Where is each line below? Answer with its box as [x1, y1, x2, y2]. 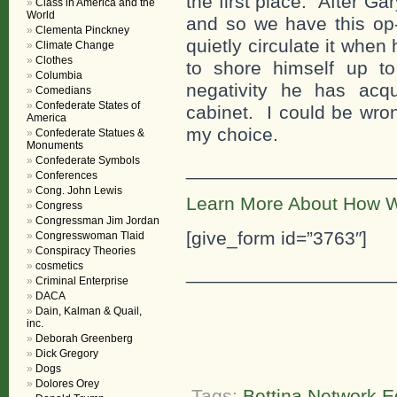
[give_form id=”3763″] [186, 228, 367, 248]
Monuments [27, 139, 83, 152]
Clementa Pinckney [35, 24, 129, 36]
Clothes [35, 54, 73, 66]
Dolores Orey [35, 378, 99, 390]
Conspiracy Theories [35, 245, 136, 257]
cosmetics [35, 260, 83, 272]
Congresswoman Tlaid [35, 230, 144, 242]
